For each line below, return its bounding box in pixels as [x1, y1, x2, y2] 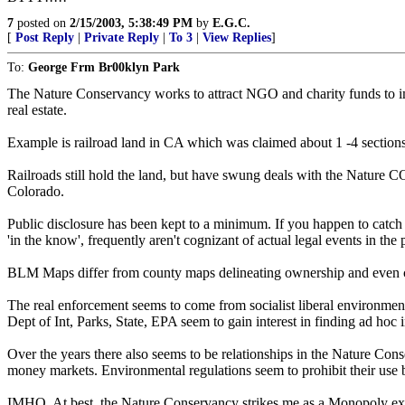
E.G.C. [212, 16, 250, 30]
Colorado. [7, 184, 64, 199]
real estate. [7, 102, 67, 118]
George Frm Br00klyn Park [28, 61, 180, 74]
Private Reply [84, 31, 159, 44]
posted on [14, 16, 70, 30]
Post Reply [15, 31, 74, 44]
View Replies [202, 31, 271, 44]
